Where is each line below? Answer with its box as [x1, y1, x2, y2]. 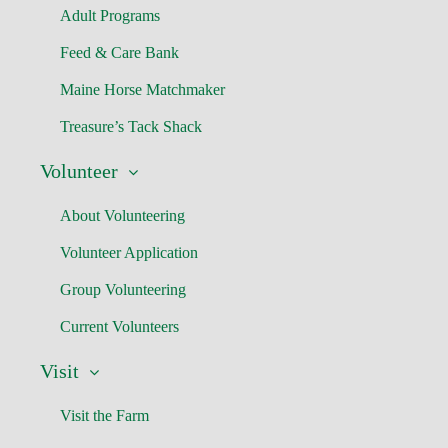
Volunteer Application [60, 244, 198, 261]
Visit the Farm [60, 407, 149, 424]
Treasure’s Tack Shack [60, 118, 202, 135]
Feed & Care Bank [60, 44, 179, 61]
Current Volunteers [60, 318, 179, 335]
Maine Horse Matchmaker [60, 81, 225, 98]
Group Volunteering [60, 281, 186, 298]
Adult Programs [60, 7, 160, 24]
